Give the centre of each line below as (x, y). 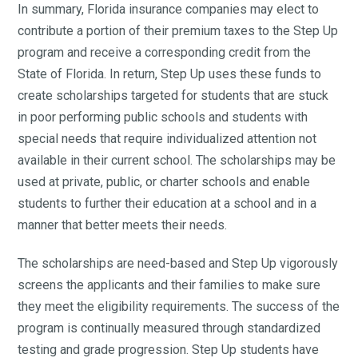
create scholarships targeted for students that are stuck (173, 96)
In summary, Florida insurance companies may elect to (169, 10)
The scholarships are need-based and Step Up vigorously (178, 264)
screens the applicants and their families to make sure (169, 285)
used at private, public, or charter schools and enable (164, 182)
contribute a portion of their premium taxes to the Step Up (178, 31)
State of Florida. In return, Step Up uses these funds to (170, 74)
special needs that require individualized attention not (167, 139)
